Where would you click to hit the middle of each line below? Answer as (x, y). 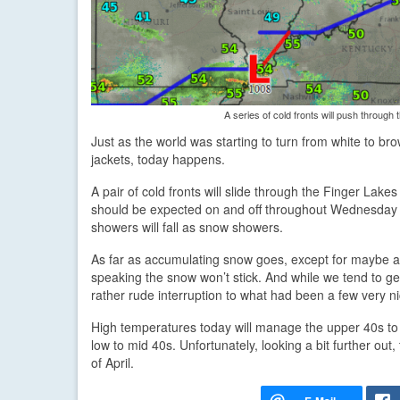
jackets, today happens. (158, 159)
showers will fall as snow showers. (187, 227)
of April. (112, 363)
